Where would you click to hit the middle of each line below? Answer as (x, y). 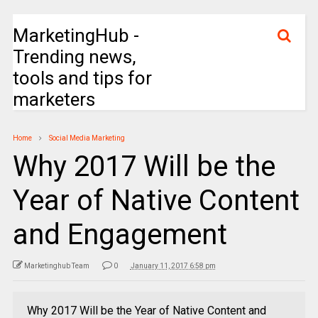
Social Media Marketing (87, 138)
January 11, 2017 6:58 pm (173, 266)
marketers (54, 99)
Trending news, (74, 57)
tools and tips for (82, 78)
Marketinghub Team (56, 266)
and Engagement (120, 235)
